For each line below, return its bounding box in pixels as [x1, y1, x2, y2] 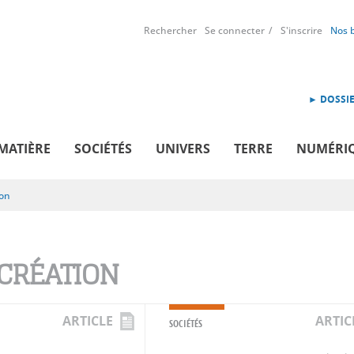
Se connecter [205, 24, 265, 37]
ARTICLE [62, 311, 113, 330]
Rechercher [144, 24, 197, 37]
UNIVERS [156, 139, 210, 157]
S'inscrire [281, 24, 322, 37]
